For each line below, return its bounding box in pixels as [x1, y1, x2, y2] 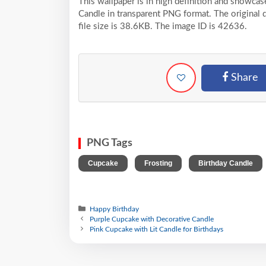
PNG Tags [87, 137, 132, 148]
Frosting [144, 159, 172, 167]
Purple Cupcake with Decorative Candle [90, 215, 214, 223]
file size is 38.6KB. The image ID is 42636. [78, 21, 256, 31]
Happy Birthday [90, 205, 140, 213]
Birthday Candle [198, 159, 253, 167]
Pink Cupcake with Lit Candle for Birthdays [90, 225, 224, 233]
